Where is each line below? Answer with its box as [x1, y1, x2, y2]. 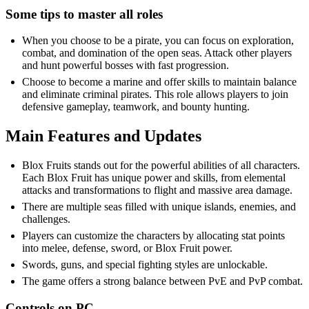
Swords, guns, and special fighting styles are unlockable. [22, 259, 268, 271]
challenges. [22, 213, 70, 226]
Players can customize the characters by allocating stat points [22, 230, 285, 242]
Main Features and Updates [6, 127, 201, 146]
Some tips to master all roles [6, 6, 163, 21]
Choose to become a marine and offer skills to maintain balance [22, 76, 297, 88]
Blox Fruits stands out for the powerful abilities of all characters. [22, 159, 300, 172]
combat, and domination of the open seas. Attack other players [22, 47, 292, 59]
